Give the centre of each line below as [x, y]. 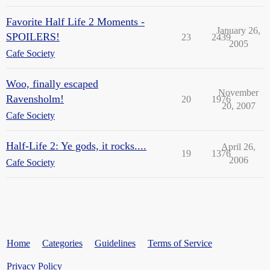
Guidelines [115, 243]
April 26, [238, 146]
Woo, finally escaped [52, 83]
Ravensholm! [35, 99]
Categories [62, 243]
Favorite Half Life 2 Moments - [75, 21]
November [238, 92]
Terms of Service [180, 243]
